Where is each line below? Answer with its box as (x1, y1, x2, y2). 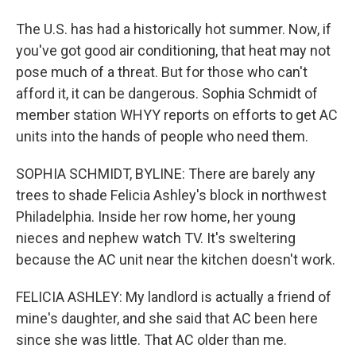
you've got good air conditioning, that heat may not (16, 42, 331, 59)
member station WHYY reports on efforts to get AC (16, 106, 338, 123)
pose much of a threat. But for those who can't (16, 64, 308, 80)
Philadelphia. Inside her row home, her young (16, 208, 296, 225)
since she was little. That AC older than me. (16, 331, 287, 348)
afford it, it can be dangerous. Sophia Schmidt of (16, 85, 318, 102)
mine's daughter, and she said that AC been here (16, 310, 318, 327)
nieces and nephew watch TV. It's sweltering (16, 230, 296, 246)
